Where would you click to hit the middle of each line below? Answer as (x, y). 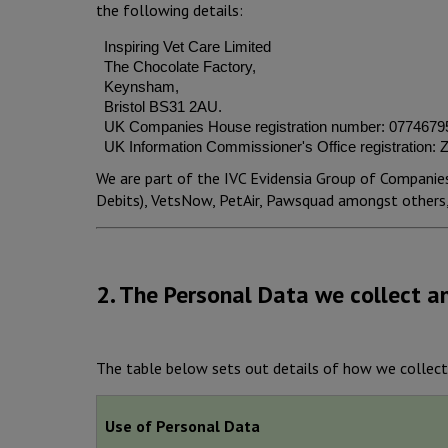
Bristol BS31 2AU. (159, 106)
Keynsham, (137, 86)
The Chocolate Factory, (176, 66)
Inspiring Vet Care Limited (183, 46)
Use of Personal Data (182, 426)
